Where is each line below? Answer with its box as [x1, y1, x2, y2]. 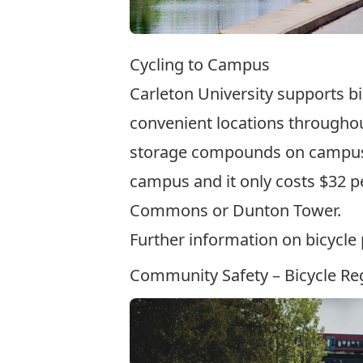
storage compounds [130, 141, 281, 163]
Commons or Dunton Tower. [130, 199, 341, 221]
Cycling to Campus [130, 53, 270, 75]
